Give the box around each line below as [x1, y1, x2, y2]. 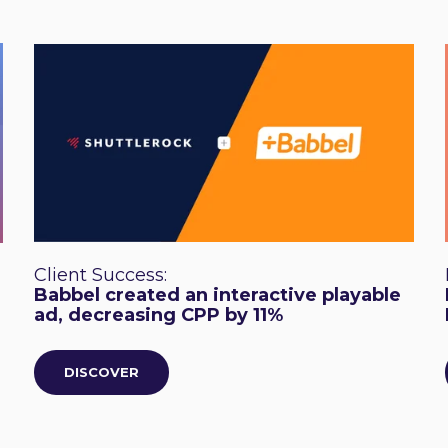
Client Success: [34, 263, 168, 286]
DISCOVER [64, 363, 140, 380]
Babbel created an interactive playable [34, 283, 402, 306]
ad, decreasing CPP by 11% [34, 303, 284, 326]
